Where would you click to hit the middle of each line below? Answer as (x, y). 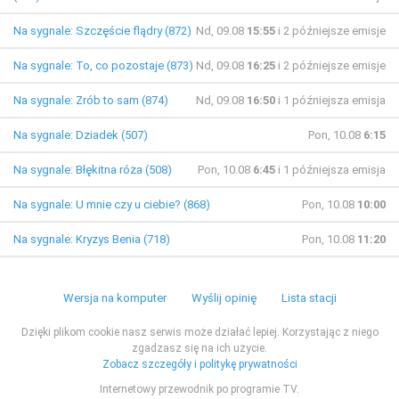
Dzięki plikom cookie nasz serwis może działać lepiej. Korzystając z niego (199, 332)
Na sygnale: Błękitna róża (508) (93, 170)
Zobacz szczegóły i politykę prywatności (199, 364)
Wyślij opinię (224, 298)
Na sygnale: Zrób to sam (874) (91, 100)
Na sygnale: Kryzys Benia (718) (92, 239)
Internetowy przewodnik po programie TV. (199, 389)
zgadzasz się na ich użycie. (199, 348)
